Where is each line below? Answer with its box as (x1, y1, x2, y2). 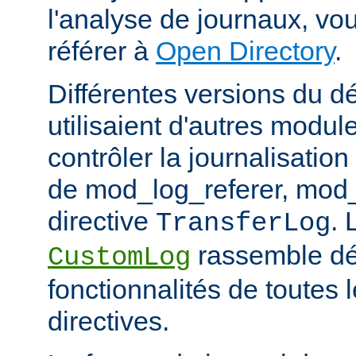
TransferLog (156, 208, 331, 239)
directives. (48, 306, 169, 337)
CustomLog (48, 242, 191, 273)
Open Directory (156, 36, 335, 67)
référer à (48, 36, 156, 67)
